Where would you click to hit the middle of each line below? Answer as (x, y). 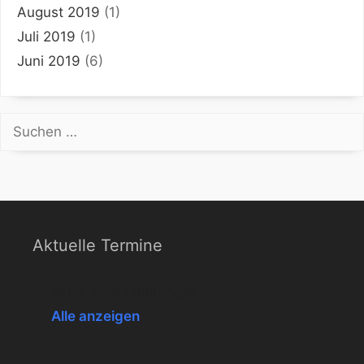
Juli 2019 (46, 36)
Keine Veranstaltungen (125, 291)
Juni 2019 (49, 61)
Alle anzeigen (95, 316)
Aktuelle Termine (97, 245)
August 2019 (58, 12)
